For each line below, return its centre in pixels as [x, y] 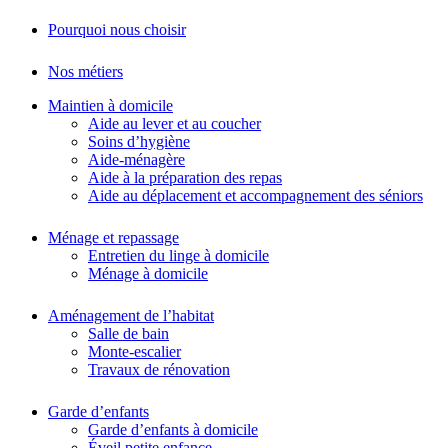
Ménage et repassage [113, 238]
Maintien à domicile [110, 106]
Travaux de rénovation [159, 370]
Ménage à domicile [148, 274]
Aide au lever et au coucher [174, 124]
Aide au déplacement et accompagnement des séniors [255, 196]
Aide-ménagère [136, 160]
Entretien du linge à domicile [178, 256]
